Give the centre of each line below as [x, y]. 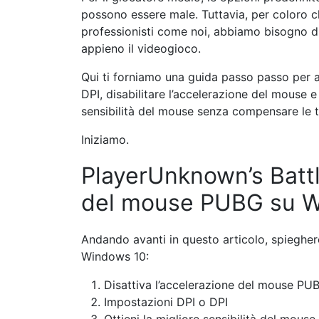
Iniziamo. [105, 140]
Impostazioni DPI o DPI [166, 302]
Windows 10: [115, 256]
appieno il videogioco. [141, 48]
